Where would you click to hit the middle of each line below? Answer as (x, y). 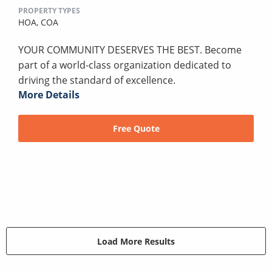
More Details (49, 95)
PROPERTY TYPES (49, 11)
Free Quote (136, 129)
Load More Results (136, 241)
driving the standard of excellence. (97, 80)
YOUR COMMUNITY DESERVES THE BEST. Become (130, 50)
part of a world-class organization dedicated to (125, 65)
